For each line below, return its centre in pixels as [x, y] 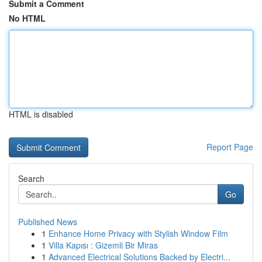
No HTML [27, 18]
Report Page [230, 147]
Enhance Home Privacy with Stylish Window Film [138, 233]
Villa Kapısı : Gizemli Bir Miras [103, 245]
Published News [48, 222]
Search [31, 178]
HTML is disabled [41, 114]
